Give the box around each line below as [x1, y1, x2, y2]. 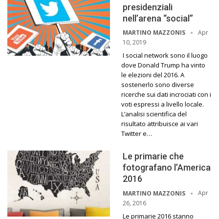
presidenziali [123, 1, 173, 12]
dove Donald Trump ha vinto [121, 61, 205, 70]
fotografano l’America [123, 162, 211, 173]
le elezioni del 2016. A [121, 70, 184, 80]
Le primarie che [123, 151, 184, 162]
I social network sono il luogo [123, 51, 208, 60]
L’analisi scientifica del [121, 109, 187, 119]
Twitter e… [121, 129, 152, 138]
